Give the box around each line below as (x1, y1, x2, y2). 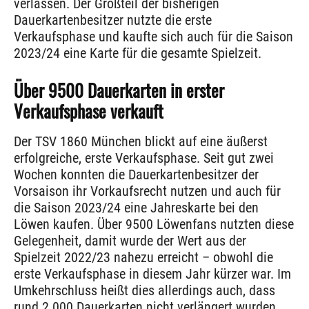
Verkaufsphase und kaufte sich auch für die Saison (14, 28, 293, 45)
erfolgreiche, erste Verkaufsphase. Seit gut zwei (14, 149, 274, 166)
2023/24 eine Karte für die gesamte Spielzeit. (14, 44, 261, 61)
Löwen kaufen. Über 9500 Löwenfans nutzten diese (14, 215, 294, 232)
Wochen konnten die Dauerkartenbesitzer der (14, 166, 259, 183)
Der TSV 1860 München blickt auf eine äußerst (14, 132, 268, 150)
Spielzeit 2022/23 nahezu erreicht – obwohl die (14, 248, 273, 266)
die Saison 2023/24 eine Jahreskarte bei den (14, 199, 259, 216)
